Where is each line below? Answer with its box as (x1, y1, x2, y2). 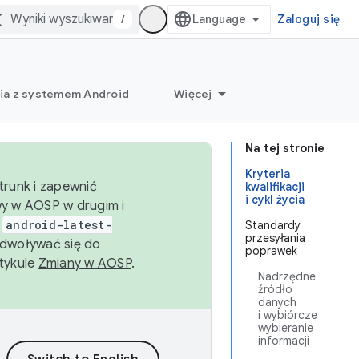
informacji (258, 333, 309, 348)
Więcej (174, 87, 212, 101)
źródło (258, 282, 292, 296)
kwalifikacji (245, 179, 305, 194)
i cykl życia (245, 192, 305, 207)
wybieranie (258, 321, 313, 335)
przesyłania (245, 231, 305, 245)
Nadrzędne (258, 269, 316, 284)
